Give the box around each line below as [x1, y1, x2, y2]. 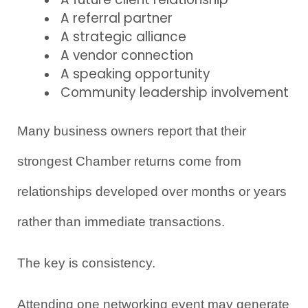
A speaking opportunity [60, 64, 210, 83]
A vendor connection [60, 45, 193, 65]
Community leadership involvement [60, 82, 289, 102]
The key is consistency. [17, 255, 155, 270]
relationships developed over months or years [17, 184, 287, 199]
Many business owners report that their [17, 123, 246, 138]
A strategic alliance [60, 27, 186, 46]
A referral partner [60, 8, 173, 27]
